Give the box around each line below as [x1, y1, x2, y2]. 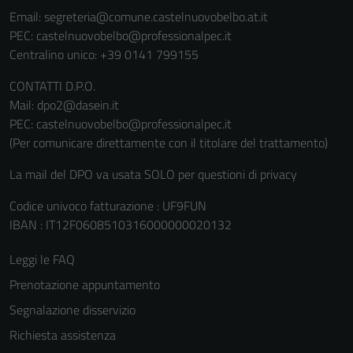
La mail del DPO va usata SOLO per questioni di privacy [9, 164, 297, 184]
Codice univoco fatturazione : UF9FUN [9, 195, 206, 215]
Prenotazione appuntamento [9, 274, 160, 294]
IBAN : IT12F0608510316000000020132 [9, 214, 232, 234]
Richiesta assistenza [9, 325, 116, 344]
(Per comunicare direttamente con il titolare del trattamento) [9, 132, 328, 152]
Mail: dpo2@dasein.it [9, 95, 119, 114]
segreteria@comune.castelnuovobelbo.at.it [44, 6, 268, 26]
